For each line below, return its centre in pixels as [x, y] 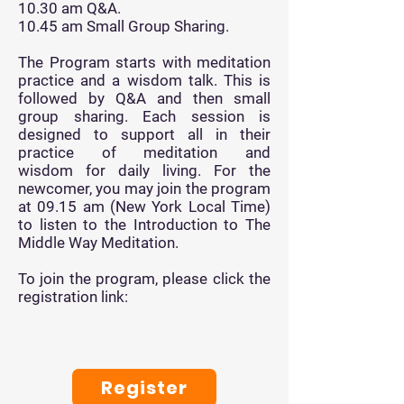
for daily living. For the [172, 170]
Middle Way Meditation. [98, 243]
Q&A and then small [188, 98]
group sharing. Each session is [144, 116]
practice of [81, 152]
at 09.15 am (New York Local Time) [144, 207]
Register [144, 388]
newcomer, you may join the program [144, 188]
